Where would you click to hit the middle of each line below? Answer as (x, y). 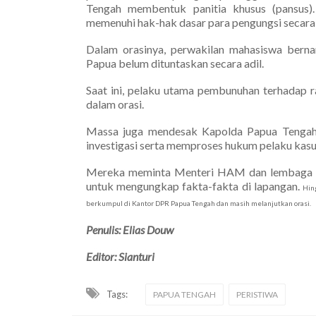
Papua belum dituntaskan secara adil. (175, 63)
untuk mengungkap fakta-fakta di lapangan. (194, 186)
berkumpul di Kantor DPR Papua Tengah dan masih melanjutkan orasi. (199, 203)
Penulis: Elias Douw (130, 229)
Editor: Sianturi (120, 256)
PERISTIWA (257, 294)
